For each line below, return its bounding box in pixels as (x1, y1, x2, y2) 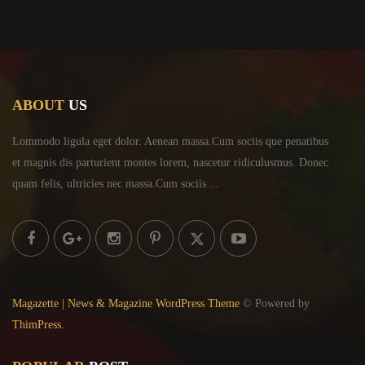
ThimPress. (12, 319, 64, 332)
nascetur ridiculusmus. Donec (190, 156, 328, 169)
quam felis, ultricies (12, 178, 103, 191)
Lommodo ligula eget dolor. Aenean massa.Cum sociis (12, 135, 262, 148)
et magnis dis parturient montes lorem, (12, 156, 190, 169)
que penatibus (262, 135, 328, 148)
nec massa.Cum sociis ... (103, 178, 219, 191)
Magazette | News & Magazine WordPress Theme (12, 297, 240, 310)
